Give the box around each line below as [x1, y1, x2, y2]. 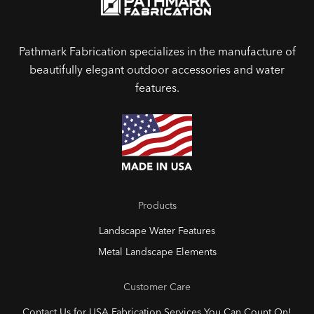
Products [137, 199, 177, 212]
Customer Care [123, 280, 191, 294]
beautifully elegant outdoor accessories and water [29, 62, 285, 77]
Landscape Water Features [99, 224, 215, 238]
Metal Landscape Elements [97, 245, 217, 259]
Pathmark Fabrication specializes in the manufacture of [18, 44, 296, 59]
